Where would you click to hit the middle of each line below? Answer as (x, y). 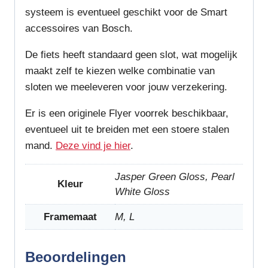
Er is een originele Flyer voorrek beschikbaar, (127, 114)
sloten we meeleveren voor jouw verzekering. (126, 87)
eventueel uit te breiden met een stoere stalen (127, 130)
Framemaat (70, 217)
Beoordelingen (76, 257)
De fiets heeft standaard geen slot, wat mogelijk (131, 55)
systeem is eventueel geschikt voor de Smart (126, 13)
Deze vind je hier (93, 146)
